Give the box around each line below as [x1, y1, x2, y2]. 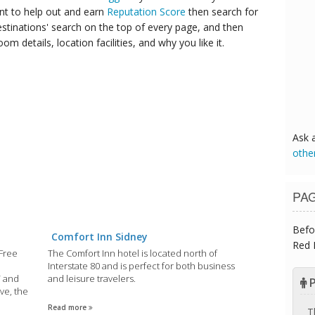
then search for [186, 4, 258, 18]
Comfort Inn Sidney [51, 229, 148, 243]
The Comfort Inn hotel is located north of [48, 246, 218, 259]
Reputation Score [107, 4, 186, 18]
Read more [48, 302, 89, 312]
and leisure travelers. [48, 271, 136, 285]
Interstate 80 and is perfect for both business [48, 259, 236, 272]
